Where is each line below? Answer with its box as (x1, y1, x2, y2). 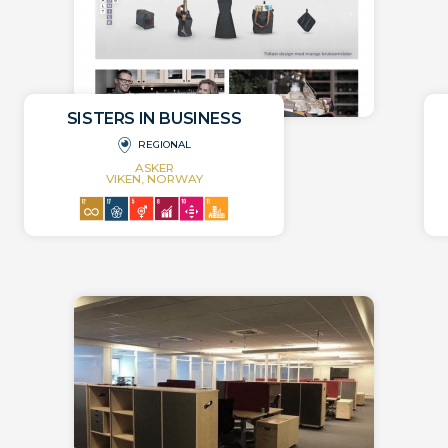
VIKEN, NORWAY (105, 172, 203, 187)
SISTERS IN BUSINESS (66, 109, 242, 129)
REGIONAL (138, 138, 191, 152)
